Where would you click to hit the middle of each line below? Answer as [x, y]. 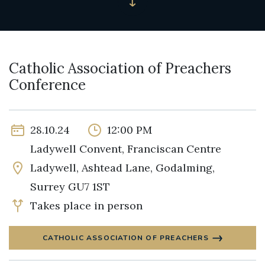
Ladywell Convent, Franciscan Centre [126, 149]
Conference [47, 85]
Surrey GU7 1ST [70, 187]
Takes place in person [86, 206]
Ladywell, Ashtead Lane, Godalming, [122, 168]
